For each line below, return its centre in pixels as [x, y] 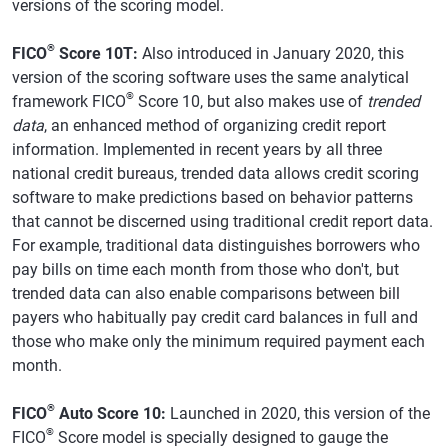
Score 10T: [96, 53]
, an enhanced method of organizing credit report [215, 125]
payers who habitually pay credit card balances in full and [215, 317]
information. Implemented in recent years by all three [197, 149]
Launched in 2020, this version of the [300, 413]
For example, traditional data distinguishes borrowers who [216, 245]
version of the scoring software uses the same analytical [210, 77]
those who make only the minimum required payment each [218, 341]
